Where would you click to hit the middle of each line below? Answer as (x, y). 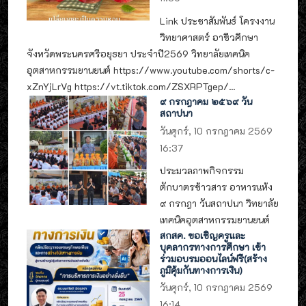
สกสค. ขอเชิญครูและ (203, 235)
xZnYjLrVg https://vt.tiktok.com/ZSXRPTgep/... (131, 86)
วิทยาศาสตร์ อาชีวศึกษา (209, 37)
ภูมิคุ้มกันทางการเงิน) (201, 270)
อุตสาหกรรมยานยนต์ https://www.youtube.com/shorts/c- (151, 70)
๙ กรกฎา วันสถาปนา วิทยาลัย (220, 204)
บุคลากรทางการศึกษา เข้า (213, 247)
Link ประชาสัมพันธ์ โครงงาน (218, 20)
